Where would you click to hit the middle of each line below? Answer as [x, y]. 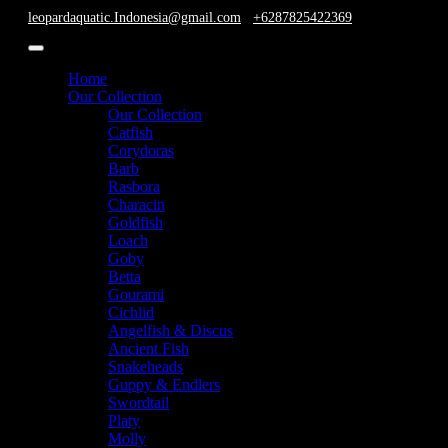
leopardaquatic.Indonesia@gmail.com [134, 16]
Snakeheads [145, 366]
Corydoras [141, 150]
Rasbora [134, 186]
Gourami [136, 294]
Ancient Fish [148, 348]
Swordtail [138, 402]
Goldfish [135, 222]
